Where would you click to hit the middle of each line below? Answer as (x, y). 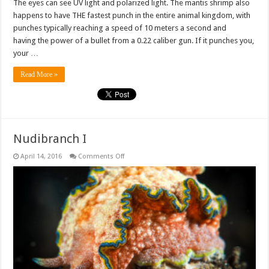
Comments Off (101, 156)
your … (26, 53)
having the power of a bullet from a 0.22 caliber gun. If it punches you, (134, 40)
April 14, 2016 (41, 156)
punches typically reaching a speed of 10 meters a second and (120, 28)
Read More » (39, 74)
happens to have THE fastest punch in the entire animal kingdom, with (132, 15)
